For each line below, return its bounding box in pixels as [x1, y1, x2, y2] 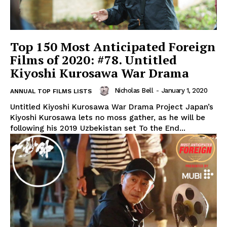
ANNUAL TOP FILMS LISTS [10, 88, 92, 95]
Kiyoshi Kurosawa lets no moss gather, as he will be [10, 113, 205, 122]
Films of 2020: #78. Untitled [10, 52, 177, 68]
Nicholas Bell [114, 87, 153, 95]
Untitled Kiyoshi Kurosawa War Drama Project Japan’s [10, 102, 213, 111]
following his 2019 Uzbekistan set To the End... [10, 124, 185, 133]
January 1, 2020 [161, 87, 207, 95]
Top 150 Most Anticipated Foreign [10, 39, 215, 55]
